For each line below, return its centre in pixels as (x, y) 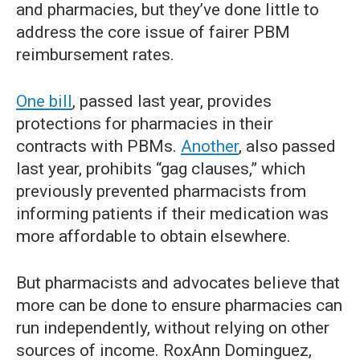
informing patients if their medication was (172, 214)
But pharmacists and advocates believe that (178, 283)
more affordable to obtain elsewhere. (153, 237)
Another (210, 147)
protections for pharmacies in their (145, 124)
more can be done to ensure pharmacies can (179, 306)
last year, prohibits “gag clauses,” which (161, 169)
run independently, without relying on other (173, 328)
